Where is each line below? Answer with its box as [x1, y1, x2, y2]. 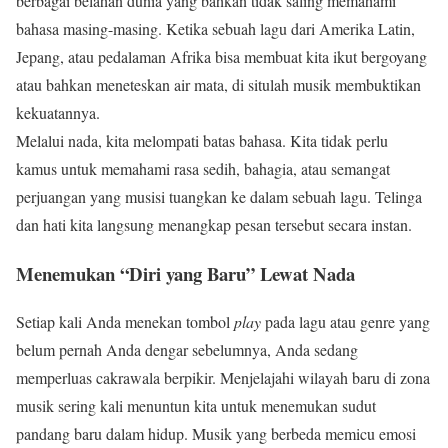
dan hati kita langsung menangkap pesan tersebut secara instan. [16, 213, 412, 235]
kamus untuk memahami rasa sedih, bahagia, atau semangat [16, 157, 390, 179]
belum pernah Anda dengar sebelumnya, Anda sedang [16, 339, 358, 361]
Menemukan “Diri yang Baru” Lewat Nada [16, 259, 355, 287]
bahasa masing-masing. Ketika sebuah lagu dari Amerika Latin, [16, 17, 415, 39]
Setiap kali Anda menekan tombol [16, 311, 234, 333]
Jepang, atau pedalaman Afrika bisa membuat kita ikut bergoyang [16, 45, 427, 67]
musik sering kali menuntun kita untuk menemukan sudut [16, 395, 376, 417]
